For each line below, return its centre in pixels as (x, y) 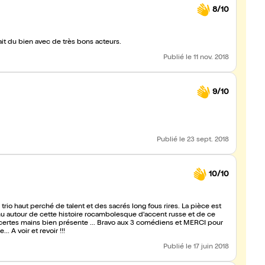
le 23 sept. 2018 (204, 140)
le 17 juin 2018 (207, 247)
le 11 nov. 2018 (207, 58)
